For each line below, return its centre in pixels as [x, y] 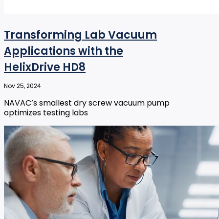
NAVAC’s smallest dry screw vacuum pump [87, 103]
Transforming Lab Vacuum [80, 35]
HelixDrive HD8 [45, 67]
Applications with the [64, 51]
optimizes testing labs [46, 113]
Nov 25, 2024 [22, 86]
